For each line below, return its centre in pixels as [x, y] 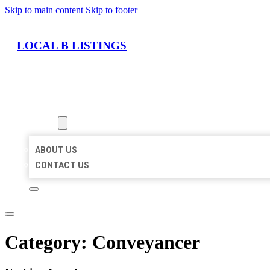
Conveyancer [146, 242]
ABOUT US [56, 150]
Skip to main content [44, 10]
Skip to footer [111, 10]
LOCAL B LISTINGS [72, 45]
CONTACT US [62, 165]
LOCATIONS [53, 108]
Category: [49, 242]
